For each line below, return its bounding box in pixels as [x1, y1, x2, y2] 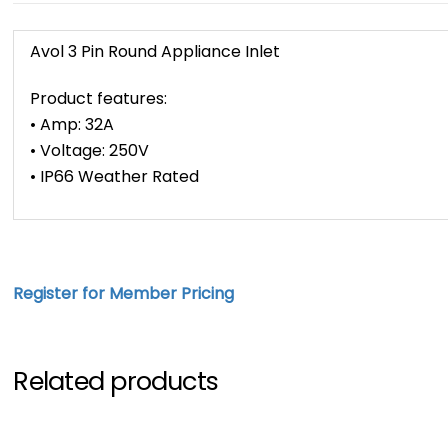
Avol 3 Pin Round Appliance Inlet [30, 39, 281, 63]
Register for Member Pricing [13, 282, 235, 306]
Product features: [30, 86, 168, 110]
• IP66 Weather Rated [30, 164, 200, 188]
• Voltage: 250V [30, 138, 150, 162]
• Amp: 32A [30, 112, 115, 136]
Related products [13, 362, 219, 399]
